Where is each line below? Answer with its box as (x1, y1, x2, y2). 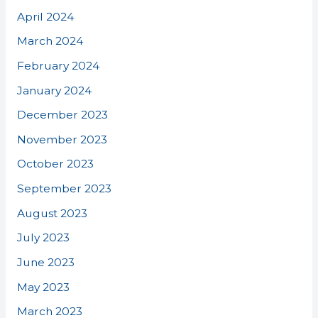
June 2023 (16, 255, 75, 269)
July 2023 (16, 231, 70, 245)
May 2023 (16, 280, 70, 294)
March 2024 (16, 34, 83, 48)
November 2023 (16, 132, 107, 146)
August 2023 (16, 206, 87, 220)
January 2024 (16, 83, 92, 97)
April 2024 (16, 9, 74, 23)
